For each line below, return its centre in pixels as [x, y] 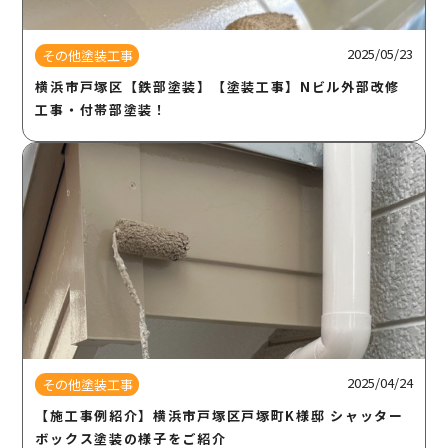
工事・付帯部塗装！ [101, 109]
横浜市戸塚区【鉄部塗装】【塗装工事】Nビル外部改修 [217, 86]
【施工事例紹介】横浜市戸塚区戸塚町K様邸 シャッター [219, 416]
